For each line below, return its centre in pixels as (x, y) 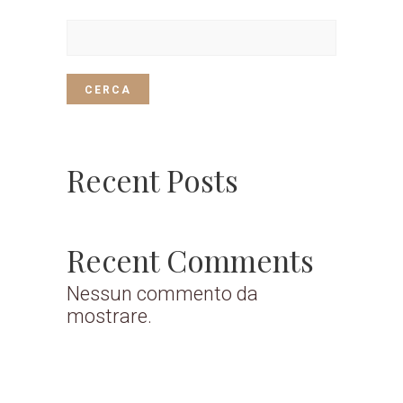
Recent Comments (190, 260)
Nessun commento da (162, 294)
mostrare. (109, 316)
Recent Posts (152, 180)
